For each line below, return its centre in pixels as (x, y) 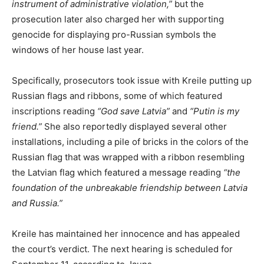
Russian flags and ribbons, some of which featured (117, 95)
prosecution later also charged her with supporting (118, 19)
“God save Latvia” (133, 111)
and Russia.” (37, 203)
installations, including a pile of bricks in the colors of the (130, 141)
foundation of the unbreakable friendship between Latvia (130, 187)
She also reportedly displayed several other (134, 126)
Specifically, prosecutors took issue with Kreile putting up (132, 80)
